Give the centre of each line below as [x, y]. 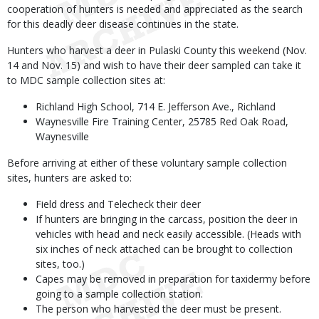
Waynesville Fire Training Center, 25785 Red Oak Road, [162, 121]
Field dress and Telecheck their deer [118, 204]
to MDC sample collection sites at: [86, 80]
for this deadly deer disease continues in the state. [123, 24]
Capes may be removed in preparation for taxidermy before [173, 279]
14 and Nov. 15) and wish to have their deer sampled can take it [154, 65]
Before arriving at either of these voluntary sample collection [147, 163]
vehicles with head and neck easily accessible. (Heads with [168, 234]
